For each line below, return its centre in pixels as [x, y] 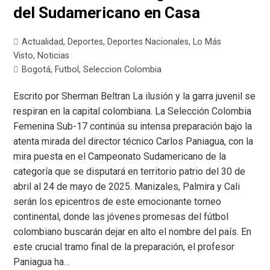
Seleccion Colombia [123, 70]
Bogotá [36, 70]
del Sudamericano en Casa [107, 13]
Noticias [54, 56]
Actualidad [43, 42]
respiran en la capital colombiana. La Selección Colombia [133, 111]
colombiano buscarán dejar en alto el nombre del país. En [133, 232]
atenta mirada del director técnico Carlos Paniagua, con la [133, 142]
